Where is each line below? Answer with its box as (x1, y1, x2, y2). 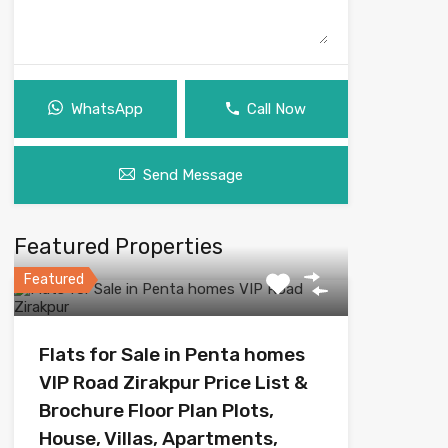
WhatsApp (70, 99, 143, 118)
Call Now (247, 99, 307, 118)
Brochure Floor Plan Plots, (38, 398, 274, 422)
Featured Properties (13, 232, 223, 260)
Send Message (142, 165, 243, 184)
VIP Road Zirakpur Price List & (38, 370, 308, 394)
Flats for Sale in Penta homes (38, 342, 305, 366)
